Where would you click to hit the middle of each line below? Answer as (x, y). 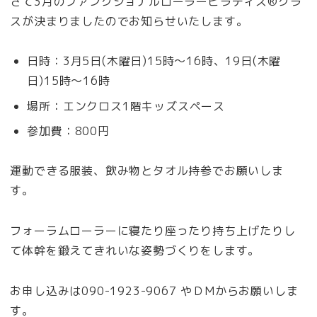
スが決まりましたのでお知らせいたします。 (129, 21)
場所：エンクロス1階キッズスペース (126, 106)
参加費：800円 (68, 131)
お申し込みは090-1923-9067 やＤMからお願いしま (154, 291)
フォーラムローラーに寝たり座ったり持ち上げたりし (153, 231)
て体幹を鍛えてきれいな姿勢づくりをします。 (135, 251)
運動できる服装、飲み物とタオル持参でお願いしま (147, 171)
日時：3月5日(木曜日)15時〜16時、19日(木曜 (154, 61)
